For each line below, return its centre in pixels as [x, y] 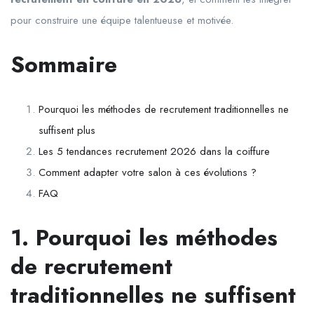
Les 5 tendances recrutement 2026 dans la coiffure [154, 151]
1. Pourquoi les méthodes [144, 237]
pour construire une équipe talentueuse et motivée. [122, 20]
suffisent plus [67, 130]
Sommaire [64, 64]
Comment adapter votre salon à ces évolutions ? [148, 172]
